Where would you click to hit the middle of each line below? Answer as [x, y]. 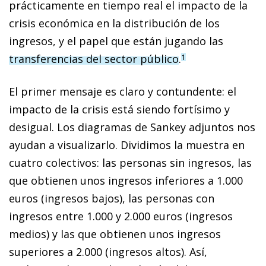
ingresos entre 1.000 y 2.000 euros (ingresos [121, 216]
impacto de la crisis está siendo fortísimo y [119, 109]
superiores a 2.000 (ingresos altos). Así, [108, 251]
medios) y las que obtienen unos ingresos [115, 234]
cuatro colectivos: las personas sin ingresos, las [130, 162]
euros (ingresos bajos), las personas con [112, 198]
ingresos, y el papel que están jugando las [116, 41]
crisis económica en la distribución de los [114, 23]
